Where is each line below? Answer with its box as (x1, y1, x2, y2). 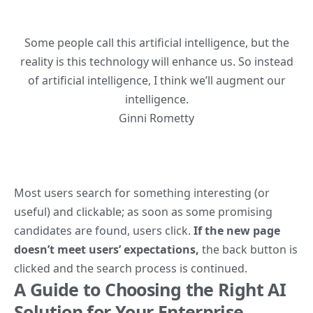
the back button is (199, 241, 298, 257)
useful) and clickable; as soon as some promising (14, 203, 272, 219)
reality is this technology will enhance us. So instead (20, 53, 293, 69)
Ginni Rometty (119, 110, 194, 126)
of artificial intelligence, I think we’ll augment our (27, 72, 286, 88)
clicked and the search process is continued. (14, 260, 247, 276)
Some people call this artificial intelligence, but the (24, 34, 289, 50)
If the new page (191, 222, 280, 238)
